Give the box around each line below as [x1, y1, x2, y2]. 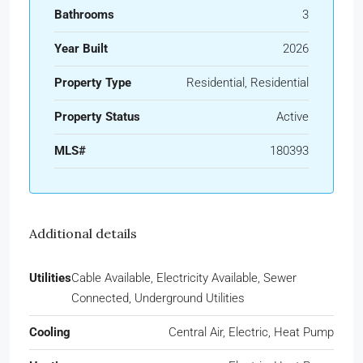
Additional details [29, 224, 137, 241]
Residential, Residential [186, 75, 309, 90]
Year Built [54, 41, 108, 56]
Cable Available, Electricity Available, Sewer [71, 270, 297, 285]
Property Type [54, 75, 131, 90]
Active [276, 109, 309, 124]
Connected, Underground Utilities [71, 290, 245, 305]
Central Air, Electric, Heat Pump [169, 324, 334, 340]
